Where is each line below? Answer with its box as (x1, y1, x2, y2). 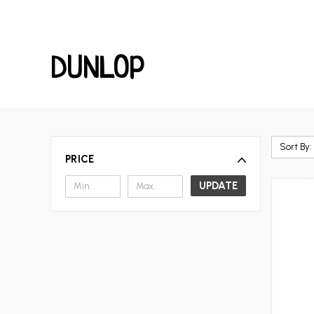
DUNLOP (50, 55, 145, 86)
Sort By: (279, 142, 311, 152)
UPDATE (198, 179, 238, 192)
